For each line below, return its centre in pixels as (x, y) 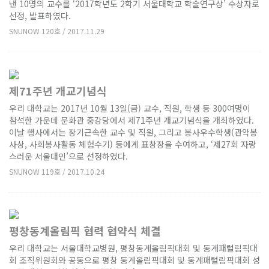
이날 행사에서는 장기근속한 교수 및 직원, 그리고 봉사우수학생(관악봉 (133, 132)
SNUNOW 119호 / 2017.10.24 (57, 171)
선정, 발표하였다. (40, 15)
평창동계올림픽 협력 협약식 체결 (85, 231)
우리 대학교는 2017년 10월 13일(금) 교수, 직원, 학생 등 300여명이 (130, 108)
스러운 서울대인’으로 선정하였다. (68, 156)
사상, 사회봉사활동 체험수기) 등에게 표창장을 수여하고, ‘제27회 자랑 (133, 144)
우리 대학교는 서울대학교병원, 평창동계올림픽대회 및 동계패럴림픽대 (133, 248)
